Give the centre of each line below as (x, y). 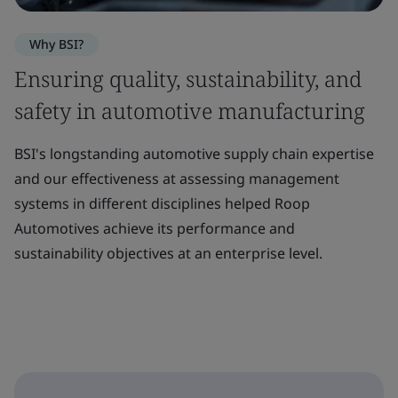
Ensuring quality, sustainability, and (188, 78)
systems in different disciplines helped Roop (162, 203)
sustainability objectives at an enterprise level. (168, 253)
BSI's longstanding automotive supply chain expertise (194, 153)
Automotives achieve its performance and (155, 228)
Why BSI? (56, 44)
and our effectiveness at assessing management (177, 178)
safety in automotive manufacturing (190, 110)
